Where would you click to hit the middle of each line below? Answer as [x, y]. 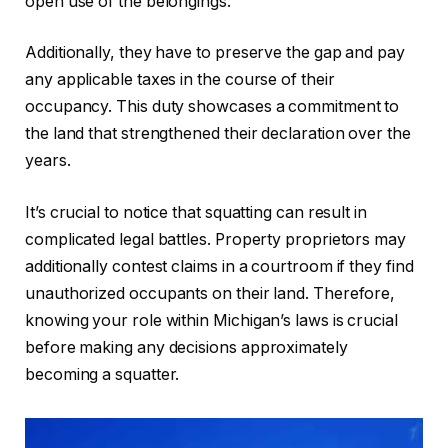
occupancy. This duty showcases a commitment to [212, 107]
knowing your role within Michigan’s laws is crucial [211, 320]
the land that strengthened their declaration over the [218, 134]
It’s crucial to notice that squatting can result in [196, 212]
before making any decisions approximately [186, 347]
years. [48, 161]
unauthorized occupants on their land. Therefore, [210, 293]
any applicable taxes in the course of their [180, 80]
